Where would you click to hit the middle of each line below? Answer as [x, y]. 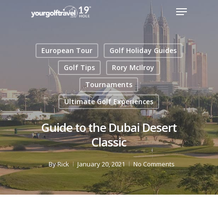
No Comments [154, 164]
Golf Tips [79, 67]
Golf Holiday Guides [143, 50]
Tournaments [109, 84]
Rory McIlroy [133, 67]
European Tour [67, 50]
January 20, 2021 [101, 164]
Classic [109, 142]
